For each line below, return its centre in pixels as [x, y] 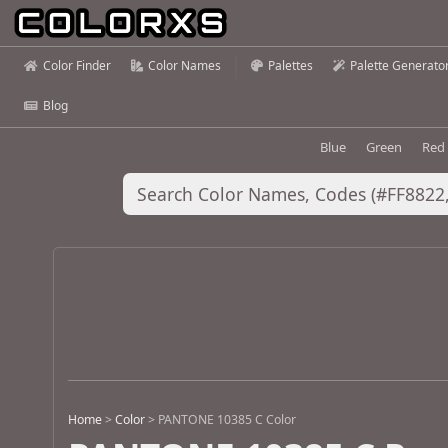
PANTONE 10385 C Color [227, 420]
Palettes [290, 65]
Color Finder [77, 65]
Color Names [184, 65]
